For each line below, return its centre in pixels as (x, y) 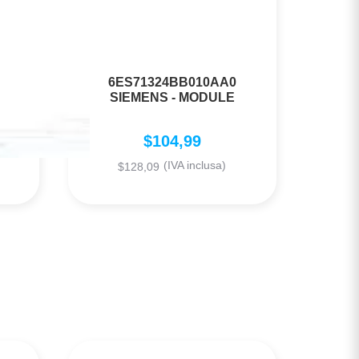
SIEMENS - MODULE (172, 98)
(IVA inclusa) (195, 165)
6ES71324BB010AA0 (172, 83)
